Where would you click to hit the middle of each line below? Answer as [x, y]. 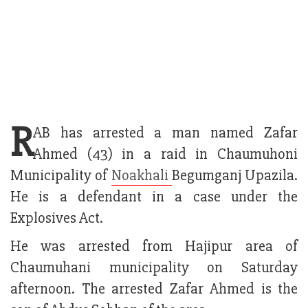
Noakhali [141, 176]
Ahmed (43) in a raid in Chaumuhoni [165, 155]
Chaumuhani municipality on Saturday [154, 268]
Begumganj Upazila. [234, 176]
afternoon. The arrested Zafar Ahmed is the [154, 289]
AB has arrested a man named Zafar [165, 133]
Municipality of [61, 176]
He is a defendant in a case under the [154, 197]
